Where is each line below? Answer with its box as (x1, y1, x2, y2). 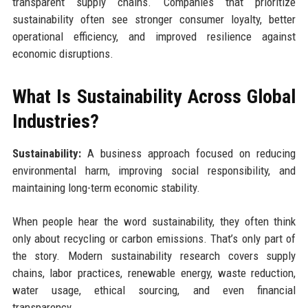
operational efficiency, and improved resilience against (12, 30, 296, 44)
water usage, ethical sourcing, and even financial (12, 283, 296, 298)
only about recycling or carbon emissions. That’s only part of (12, 232, 296, 246)
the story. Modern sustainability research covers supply (12, 249, 296, 263)
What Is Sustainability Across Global (12, 85, 296, 109)
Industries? (12, 110, 99, 133)
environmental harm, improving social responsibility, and (12, 164, 296, 178)
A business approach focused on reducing (80, 146, 296, 161)
